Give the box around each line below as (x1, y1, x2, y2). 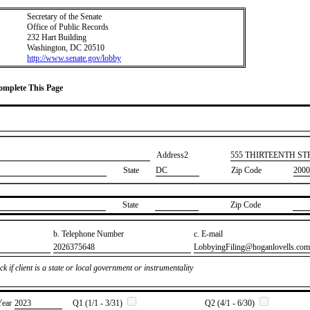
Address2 (156, 150, 188, 161)
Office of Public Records (27, 22, 109, 32)
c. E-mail (194, 228, 223, 239)
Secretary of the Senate (27, 12, 102, 21)
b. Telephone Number (53, 228, 124, 239)
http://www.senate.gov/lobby (27, 53, 121, 63)
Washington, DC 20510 (27, 43, 104, 53)
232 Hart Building (27, 33, 86, 42)
